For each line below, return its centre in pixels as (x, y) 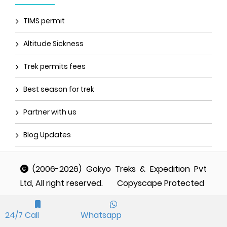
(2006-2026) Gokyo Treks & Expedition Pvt (118, 169)
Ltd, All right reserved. (69, 183)
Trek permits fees (54, 67)
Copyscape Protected (161, 183)
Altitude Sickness (53, 44)
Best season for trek (59, 89)
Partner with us (50, 112)
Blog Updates (47, 135)
